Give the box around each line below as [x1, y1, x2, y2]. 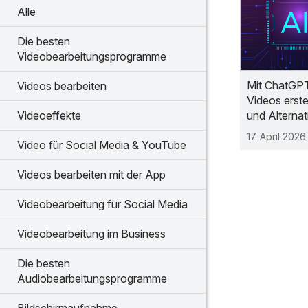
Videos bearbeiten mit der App [17, 168, 166, 181]
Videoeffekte [17, 109, 81, 122]
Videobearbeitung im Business [17, 227, 166, 241]
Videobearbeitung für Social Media [17, 197, 188, 211]
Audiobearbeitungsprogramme [17, 272, 167, 285]
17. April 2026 [246, 130, 306, 142]
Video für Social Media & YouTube [17, 138, 186, 152]
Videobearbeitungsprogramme [17, 49, 166, 63]
